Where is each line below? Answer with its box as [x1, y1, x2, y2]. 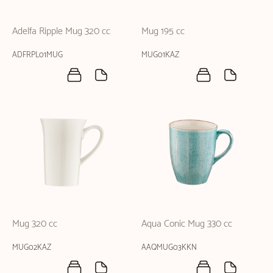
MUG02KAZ [12, 241, 51, 254]
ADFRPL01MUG [12, 48, 63, 62]
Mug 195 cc [141, 23, 185, 40]
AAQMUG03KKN [141, 241, 197, 254]
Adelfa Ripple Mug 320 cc [12, 23, 110, 40]
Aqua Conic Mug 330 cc [141, 216, 232, 232]
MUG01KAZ [141, 48, 179, 62]
